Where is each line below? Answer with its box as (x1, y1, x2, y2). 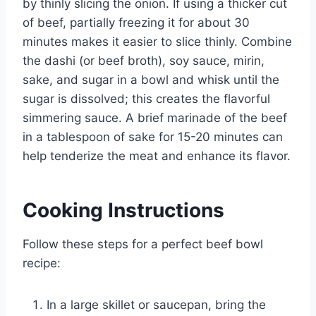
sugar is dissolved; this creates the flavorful (23, 91, 270, 106)
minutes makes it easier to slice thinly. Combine (23, 34, 292, 49)
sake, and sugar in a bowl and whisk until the (23, 72, 279, 87)
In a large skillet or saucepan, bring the (47, 297, 266, 312)
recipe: (23, 255, 61, 270)
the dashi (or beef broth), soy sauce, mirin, (23, 53, 265, 68)
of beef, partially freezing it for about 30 (23, 15, 250, 30)
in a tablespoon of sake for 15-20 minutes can (23, 129, 283, 144)
